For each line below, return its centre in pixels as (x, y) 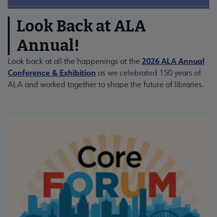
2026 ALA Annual (173, 61)
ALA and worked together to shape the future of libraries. (106, 84)
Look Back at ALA (81, 26)
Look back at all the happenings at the (75, 61)
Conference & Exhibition (52, 72)
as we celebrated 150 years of (148, 72)
